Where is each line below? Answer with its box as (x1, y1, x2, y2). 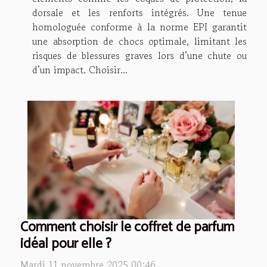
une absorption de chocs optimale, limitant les (32, 34, 247, 49)
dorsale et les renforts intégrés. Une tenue (32, 5, 247, 20)
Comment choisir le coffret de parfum (20, 216, 234, 240)
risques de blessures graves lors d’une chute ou (32, 48, 247, 63)
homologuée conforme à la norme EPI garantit (32, 20, 247, 35)
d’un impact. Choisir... (32, 63, 128, 77)
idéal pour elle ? (20, 232, 111, 256)
